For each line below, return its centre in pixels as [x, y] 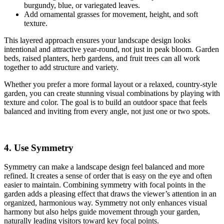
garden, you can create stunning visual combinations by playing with [112, 93]
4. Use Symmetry [39, 147]
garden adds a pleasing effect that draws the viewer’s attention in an [110, 194]
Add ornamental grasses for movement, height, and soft [111, 14]
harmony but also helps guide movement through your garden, [102, 212]
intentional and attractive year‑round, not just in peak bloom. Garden [111, 49]
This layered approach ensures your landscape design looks [97, 40]
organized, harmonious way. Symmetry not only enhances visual [105, 203]
